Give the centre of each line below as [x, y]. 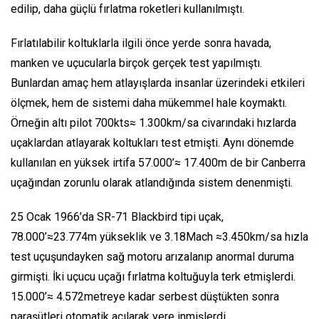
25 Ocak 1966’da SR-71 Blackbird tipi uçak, [117, 216]
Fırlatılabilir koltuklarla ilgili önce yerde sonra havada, [141, 43]
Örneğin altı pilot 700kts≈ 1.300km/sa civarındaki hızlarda [153, 122]
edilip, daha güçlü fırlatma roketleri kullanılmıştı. [127, 9]
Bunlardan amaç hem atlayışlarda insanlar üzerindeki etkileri [158, 83]
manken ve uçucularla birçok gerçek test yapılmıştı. [136, 63]
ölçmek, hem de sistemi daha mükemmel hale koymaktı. [149, 103]
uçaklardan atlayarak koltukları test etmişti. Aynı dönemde [152, 142]
